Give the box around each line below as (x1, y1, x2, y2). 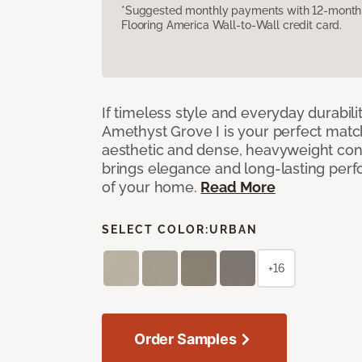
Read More (200, 178, 276, 196)
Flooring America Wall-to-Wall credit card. (121, 18, 343, 32)
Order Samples (134, 330, 237, 347)
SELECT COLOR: (102, 222, 209, 236)
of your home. (102, 178, 201, 196)
